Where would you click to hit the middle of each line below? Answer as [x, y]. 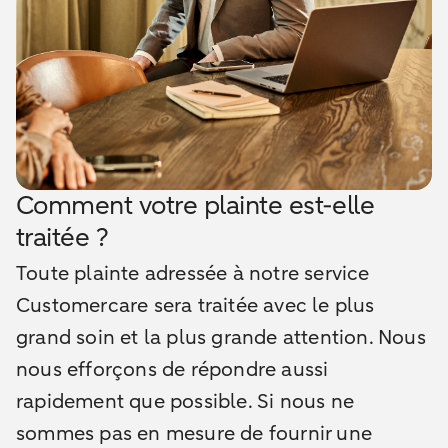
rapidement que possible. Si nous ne [185, 401]
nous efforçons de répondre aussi [172, 369]
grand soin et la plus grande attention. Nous [221, 337]
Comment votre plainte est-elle [195, 205]
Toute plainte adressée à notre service [193, 273]
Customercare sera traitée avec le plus [195, 305]
